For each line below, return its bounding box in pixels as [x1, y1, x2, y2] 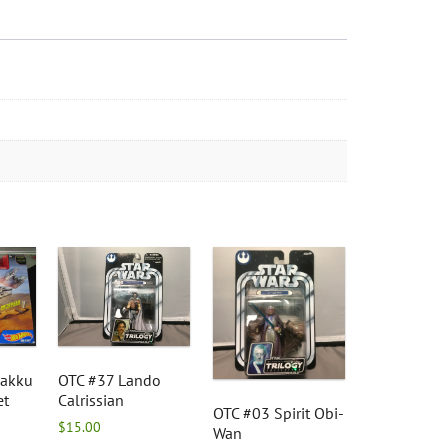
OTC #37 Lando [58, 369, 162, 390]
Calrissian [58, 389, 125, 410]
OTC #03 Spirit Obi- [213, 402, 345, 423]
